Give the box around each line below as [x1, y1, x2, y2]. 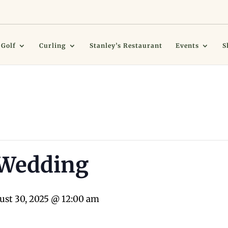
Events [176, 42, 199, 49]
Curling [39, 42, 67, 49]
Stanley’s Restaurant [90, 42, 163, 49]
